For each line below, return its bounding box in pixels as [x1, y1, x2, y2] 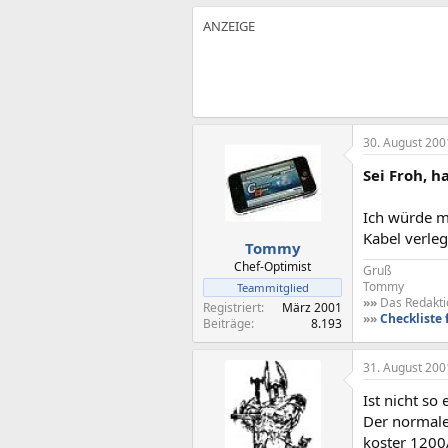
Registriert [203, 299, 261, 316]
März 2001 [282, 299, 342, 316]
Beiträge [203, 315, 251, 332]
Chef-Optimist [234, 258, 311, 275]
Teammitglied [236, 280, 309, 295]
